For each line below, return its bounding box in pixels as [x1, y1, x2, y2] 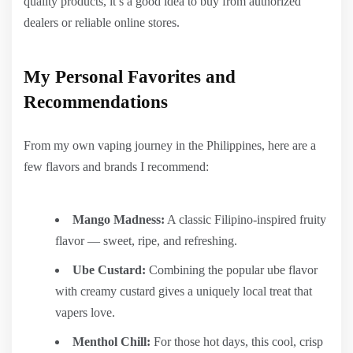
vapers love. [55, 306, 115, 319]
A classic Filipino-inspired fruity [165, 213, 326, 226]
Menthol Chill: [72, 335, 150, 348]
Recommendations [24, 92, 168, 112]
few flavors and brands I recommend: [24, 160, 209, 173]
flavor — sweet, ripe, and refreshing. [55, 234, 237, 247]
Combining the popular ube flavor [146, 263, 318, 277]
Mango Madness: [72, 213, 165, 226]
